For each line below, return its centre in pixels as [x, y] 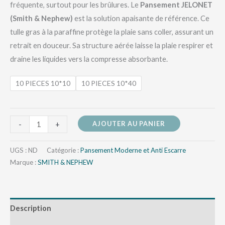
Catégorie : [64, 150]
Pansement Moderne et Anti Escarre [133, 150]
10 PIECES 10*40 [109, 83]
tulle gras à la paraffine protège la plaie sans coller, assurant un [112, 32]
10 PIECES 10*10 [43, 83]
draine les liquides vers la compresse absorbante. [89, 59]
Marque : [24, 162]
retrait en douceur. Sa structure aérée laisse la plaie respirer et [111, 45]
